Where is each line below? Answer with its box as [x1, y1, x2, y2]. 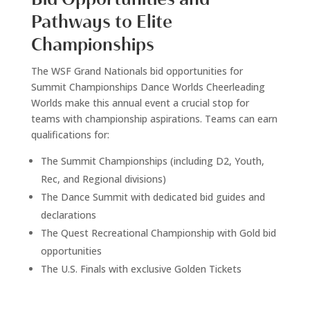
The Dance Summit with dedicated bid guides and [40, 190, 265, 204]
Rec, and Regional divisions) [40, 172, 166, 186]
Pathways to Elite [30, 11, 172, 33]
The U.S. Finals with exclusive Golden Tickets [40, 262, 241, 276]
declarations [40, 208, 96, 222]
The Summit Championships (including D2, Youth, [40, 154, 264, 168]
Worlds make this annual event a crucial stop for [30, 96, 249, 110]
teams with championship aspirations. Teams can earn [30, 112, 277, 126]
